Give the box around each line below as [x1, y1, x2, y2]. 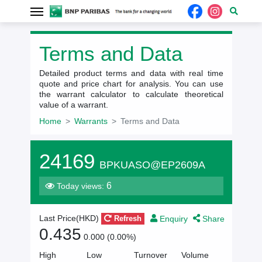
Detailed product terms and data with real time [39, 68, 223, 78]
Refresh [111, 214, 142, 223]
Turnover [134, 250, 167, 260]
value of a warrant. [39, 100, 108, 109]
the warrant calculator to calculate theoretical [39, 89, 223, 99]
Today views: [54, 181, 106, 191]
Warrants [74, 116, 108, 126]
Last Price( [39, 213, 79, 223]
